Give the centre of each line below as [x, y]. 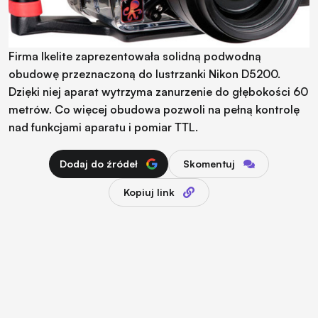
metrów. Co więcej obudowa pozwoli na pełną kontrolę [154, 109]
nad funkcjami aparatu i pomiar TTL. [103, 127]
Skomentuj [209, 163]
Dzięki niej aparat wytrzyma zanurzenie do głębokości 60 [158, 91]
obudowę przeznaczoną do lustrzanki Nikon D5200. [144, 73]
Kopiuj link [149, 192]
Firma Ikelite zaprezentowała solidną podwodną [135, 56]
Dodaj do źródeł [99, 163]
